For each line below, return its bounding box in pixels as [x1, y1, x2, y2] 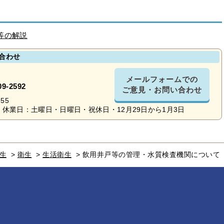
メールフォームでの [126, 74, 198, 84]
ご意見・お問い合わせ [122, 84, 202, 95]
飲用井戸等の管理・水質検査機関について [82, 150, 220, 159]
